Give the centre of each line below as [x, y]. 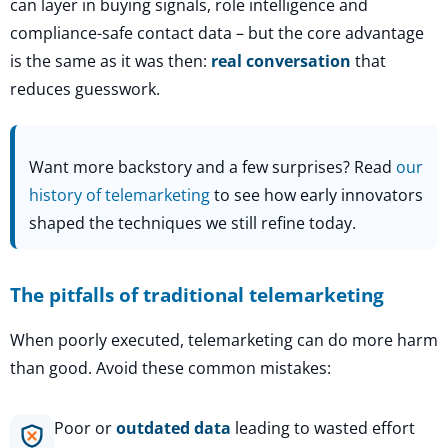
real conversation [281, 61]
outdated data [173, 427]
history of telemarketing [119, 194]
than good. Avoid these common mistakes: [170, 367]
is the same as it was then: [110, 61]
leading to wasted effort [323, 427]
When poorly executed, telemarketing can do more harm [224, 339]
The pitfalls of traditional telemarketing [197, 294]
